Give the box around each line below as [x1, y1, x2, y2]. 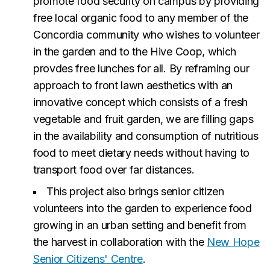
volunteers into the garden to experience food [33, 202, 252, 215]
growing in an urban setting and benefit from [33, 219, 247, 231]
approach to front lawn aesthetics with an [33, 79, 233, 92]
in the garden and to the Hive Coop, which [33, 45, 237, 58]
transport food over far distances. [33, 163, 195, 176]
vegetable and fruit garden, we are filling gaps [33, 113, 254, 125]
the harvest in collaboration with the [33, 236, 207, 248]
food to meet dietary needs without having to [33, 146, 250, 159]
